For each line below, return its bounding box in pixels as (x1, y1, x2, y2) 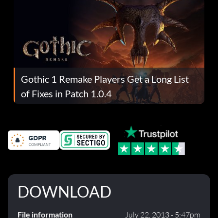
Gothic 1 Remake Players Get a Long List (21, 73, 189, 85)
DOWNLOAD (18, 182, 111, 201)
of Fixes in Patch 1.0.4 (21, 87, 112, 99)
